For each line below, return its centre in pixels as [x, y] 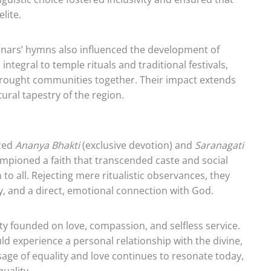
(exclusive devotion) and [137, 145]
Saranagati [219, 145]
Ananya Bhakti [47, 145]
